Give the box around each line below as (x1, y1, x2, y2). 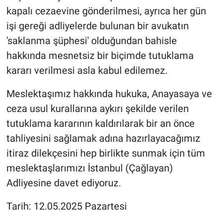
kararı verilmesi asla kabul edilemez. (6, 64, 167, 77)
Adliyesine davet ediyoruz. (6, 177, 121, 189)
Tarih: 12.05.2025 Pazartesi (6, 200, 127, 213)
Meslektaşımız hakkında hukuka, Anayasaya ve (6, 88, 212, 100)
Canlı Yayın (26, 29, 72, 39)
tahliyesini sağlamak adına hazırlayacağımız (6, 132, 200, 145)
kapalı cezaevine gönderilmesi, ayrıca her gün (6, 5, 206, 17)
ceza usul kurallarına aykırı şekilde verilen (6, 103, 189, 115)
